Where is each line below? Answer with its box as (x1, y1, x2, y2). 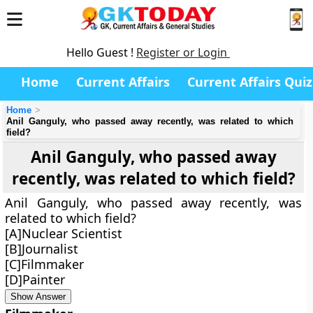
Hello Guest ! (66, 45, 136, 60)
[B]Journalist (5, 240, 79, 257)
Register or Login (136, 45, 230, 60)
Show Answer (10, 291, 66, 302)
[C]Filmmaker (5, 256, 85, 272)
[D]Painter (5, 271, 66, 288)
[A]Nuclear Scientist (5, 225, 123, 242)
